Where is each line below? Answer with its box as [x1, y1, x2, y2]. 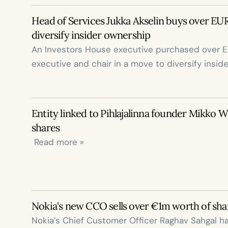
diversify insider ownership [32, 28, 151, 41]
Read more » [34, 136, 84, 148]
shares [32, 121, 60, 134]
